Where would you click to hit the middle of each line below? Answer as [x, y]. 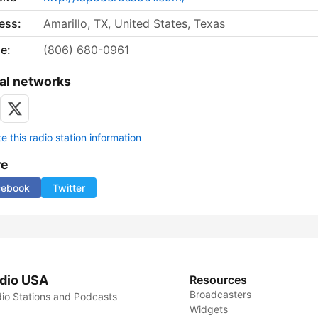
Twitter [69, 188]
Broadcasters [221, 295]
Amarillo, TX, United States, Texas [134, 24]
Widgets [209, 309]
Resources [219, 280]
